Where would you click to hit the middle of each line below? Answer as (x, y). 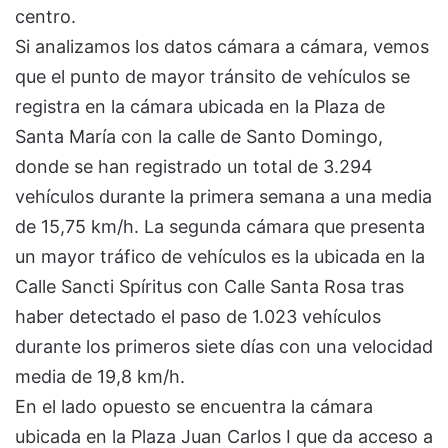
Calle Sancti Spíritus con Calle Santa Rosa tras (209, 286)
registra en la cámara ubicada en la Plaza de (200, 106)
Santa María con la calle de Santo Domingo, (199, 136)
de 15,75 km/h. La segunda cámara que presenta (220, 226)
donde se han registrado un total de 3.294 (194, 166)
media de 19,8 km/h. (100, 376)
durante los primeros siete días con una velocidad (224, 346)
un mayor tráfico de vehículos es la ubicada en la (220, 256)
